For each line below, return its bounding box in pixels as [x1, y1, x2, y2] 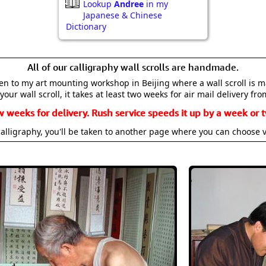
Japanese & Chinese [83, 9, 162, 21]
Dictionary [66, 21, 106, 32]
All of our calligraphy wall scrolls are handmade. [27, 61, 239, 73]
